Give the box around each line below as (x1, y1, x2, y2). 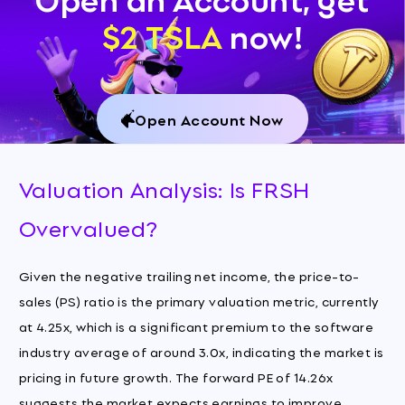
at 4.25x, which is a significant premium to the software (18, 316, 374, 336)
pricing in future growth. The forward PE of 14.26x (18, 367, 334, 387)
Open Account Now (135, 107, 284, 130)
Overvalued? (18, 210, 158, 244)
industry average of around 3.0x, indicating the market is (18, 342, 384, 362)
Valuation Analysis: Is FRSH (18, 171, 310, 205)
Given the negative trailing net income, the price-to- (18, 266, 360, 286)
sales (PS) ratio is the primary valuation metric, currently (18, 291, 380, 311)
